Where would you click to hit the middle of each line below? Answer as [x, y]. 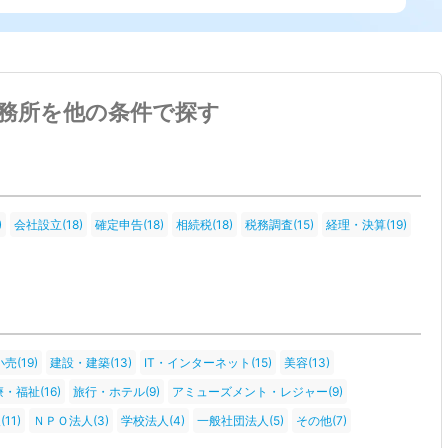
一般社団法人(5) [240, 421]
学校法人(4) [153, 421]
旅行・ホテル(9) [116, 392]
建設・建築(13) [91, 363]
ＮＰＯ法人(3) [71, 421]
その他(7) [321, 421]
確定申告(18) [129, 225]
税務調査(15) [279, 225]
